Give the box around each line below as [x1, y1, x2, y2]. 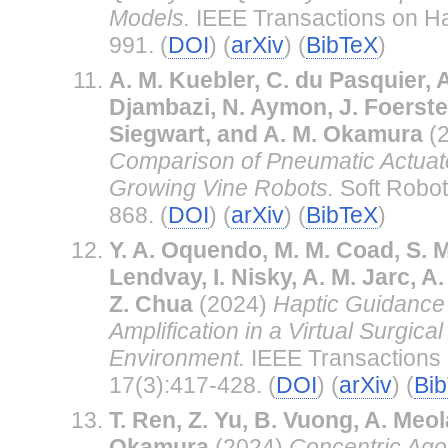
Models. [108, 4, 190, 31]
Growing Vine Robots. [108, 174, 334, 201]
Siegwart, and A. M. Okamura [108, 120, 423, 147]
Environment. [108, 344, 245, 371]
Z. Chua [108, 290, 193, 317]
